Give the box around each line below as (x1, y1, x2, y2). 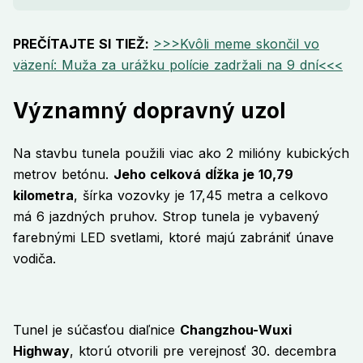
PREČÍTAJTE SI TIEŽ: (13, 36, 153, 53)
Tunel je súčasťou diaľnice (13, 322, 180, 339)
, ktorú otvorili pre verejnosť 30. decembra (70, 343, 336, 360)
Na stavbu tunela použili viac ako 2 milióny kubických (13, 145, 349, 162)
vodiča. (13, 250, 56, 267)
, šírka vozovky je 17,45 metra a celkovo (74, 187, 328, 204)
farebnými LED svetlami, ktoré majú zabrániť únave (13, 229, 334, 246)
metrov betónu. (13, 166, 113, 183)
